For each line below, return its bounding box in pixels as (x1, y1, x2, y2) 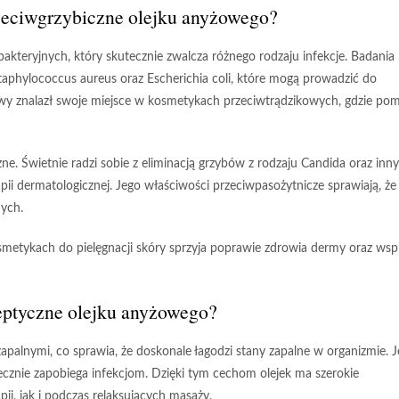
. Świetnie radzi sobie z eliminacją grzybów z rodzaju (15, 158, 301, 170)
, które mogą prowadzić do (231, 73, 377, 85)
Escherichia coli (147, 73, 231, 85)
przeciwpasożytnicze (213, 180, 324, 192)
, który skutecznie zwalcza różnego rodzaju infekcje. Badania (68, 51, 395, 63)
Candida (301, 158, 346, 170)
